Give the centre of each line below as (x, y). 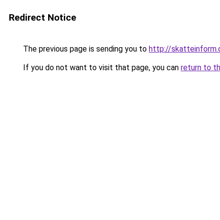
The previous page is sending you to (85, 49)
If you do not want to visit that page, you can (101, 68)
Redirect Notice (42, 17)
